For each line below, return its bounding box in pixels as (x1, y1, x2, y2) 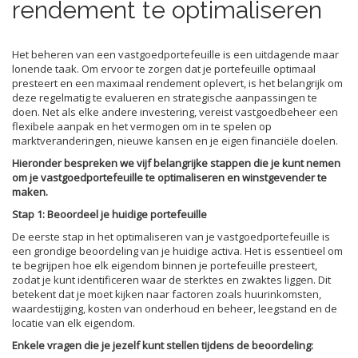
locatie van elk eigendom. (12, 315, 135, 330)
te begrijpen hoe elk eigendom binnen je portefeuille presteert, (12, 257, 317, 272)
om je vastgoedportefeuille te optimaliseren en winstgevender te (12, 169, 327, 185)
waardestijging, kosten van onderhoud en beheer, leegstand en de (12, 300, 337, 316)
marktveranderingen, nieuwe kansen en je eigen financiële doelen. (12, 133, 338, 148)
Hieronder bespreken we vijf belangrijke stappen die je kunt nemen (12, 155, 340, 170)
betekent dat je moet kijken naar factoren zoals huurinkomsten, (12, 286, 321, 301)
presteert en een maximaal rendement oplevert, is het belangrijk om (12, 75, 343, 90)
